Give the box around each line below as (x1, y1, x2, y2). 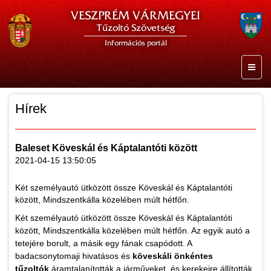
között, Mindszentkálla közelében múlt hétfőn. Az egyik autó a (15, 226, 250, 235)
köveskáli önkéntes (132, 251, 213, 261)
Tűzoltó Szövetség (96, 22, 175, 33)
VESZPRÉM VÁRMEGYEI (71, 8, 200, 22)
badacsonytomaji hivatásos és (15, 251, 132, 261)
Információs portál (104, 39, 167, 47)
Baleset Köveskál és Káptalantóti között (15, 143, 197, 153)
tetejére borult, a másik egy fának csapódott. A (15, 238, 192, 248)
